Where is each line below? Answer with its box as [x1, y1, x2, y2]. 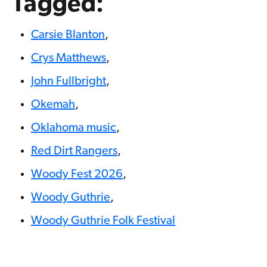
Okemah [31, 98, 75, 111]
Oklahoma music [31, 122, 116, 134]
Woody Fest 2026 [31, 168, 123, 181]
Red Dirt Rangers [31, 145, 117, 157]
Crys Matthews [31, 52, 106, 64]
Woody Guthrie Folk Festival [31, 215, 175, 227]
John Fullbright [31, 75, 106, 88]
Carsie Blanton [31, 29, 105, 41]
